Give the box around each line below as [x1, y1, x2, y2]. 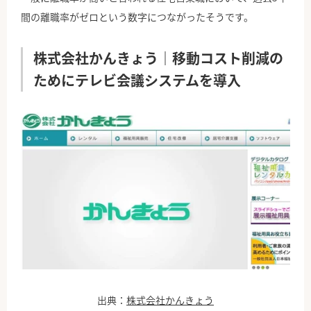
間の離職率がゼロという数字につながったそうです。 [21, 10, 253, 24]
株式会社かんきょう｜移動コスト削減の [33, 48, 283, 69]
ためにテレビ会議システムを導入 [33, 70, 241, 91]
